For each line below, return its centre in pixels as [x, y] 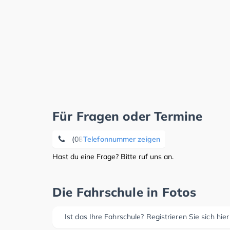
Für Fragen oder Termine [128, 116]
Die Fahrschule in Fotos [124, 192]
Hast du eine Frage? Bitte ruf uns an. [113, 157]
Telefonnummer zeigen [122, 139]
